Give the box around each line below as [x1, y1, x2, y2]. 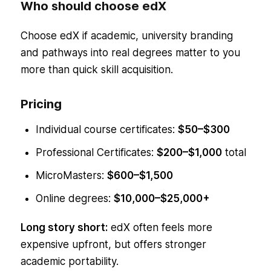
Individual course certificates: [35, 123, 178, 135]
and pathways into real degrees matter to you [20, 47, 240, 59]
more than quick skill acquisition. [20, 64, 173, 76]
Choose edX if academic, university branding [20, 30, 233, 42]
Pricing [20, 97, 62, 111]
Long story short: [20, 221, 108, 233]
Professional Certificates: [35, 146, 157, 158]
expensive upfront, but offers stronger [20, 238, 206, 250]
